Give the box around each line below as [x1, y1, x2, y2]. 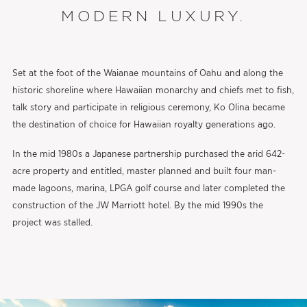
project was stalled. [12, 217, 93, 228]
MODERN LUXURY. [61, 9, 246, 25]
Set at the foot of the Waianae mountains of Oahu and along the [12, 68, 283, 78]
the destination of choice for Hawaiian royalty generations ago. [12, 119, 275, 130]
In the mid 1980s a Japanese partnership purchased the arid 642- [12, 149, 285, 159]
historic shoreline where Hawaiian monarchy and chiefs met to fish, [12, 85, 294, 95]
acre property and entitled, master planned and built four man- [12, 166, 276, 176]
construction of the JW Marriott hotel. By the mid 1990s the [12, 200, 263, 210]
